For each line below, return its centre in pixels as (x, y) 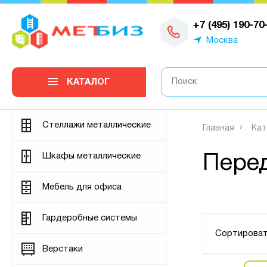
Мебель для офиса (82, 187)
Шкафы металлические (91, 156)
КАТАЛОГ (88, 82)
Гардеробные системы (90, 218)
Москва (222, 40)
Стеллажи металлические (97, 125)
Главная (218, 128)
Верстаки (63, 249)
